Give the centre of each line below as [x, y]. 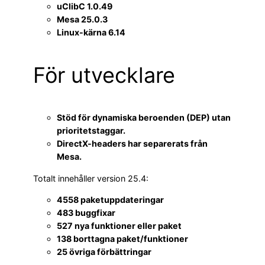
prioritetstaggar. [91, 131]
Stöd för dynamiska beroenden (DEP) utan [144, 118]
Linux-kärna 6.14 [91, 33]
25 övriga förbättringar [104, 252]
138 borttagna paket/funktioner [122, 239]
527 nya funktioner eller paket [119, 226]
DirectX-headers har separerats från [132, 144]
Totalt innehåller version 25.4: [91, 178]
